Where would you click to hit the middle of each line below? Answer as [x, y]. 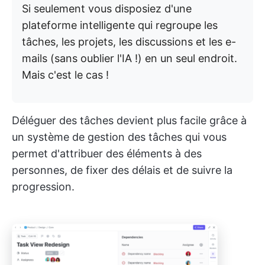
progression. [43, 187]
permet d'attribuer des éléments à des [107, 153]
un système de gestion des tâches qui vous [119, 137]
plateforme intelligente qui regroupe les [120, 25]
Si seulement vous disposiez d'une [107, 9]
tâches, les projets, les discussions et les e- [129, 42]
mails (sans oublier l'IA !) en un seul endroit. [130, 58]
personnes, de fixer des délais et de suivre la [122, 170]
